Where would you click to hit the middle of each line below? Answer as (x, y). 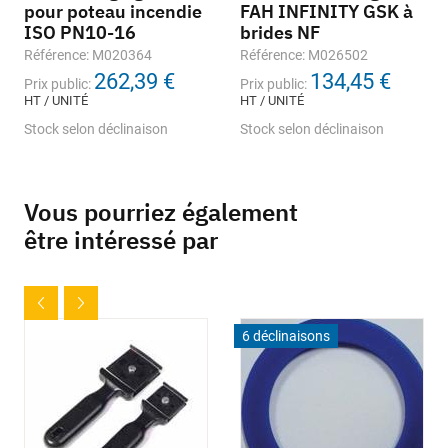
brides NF (280, 33)
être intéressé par (121, 240)
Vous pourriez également (161, 212)
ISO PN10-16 (80, 33)
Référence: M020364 (88, 55)
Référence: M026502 (304, 55)
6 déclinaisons (286, 336)
